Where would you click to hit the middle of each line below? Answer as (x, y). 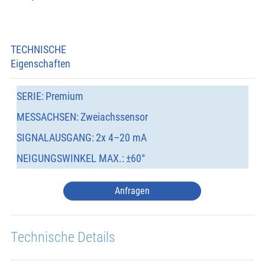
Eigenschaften (40, 64)
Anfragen (132, 190)
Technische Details (63, 237)
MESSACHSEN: (47, 117)
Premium (65, 96)
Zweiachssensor (114, 117)
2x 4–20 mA (122, 138)
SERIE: (30, 96)
